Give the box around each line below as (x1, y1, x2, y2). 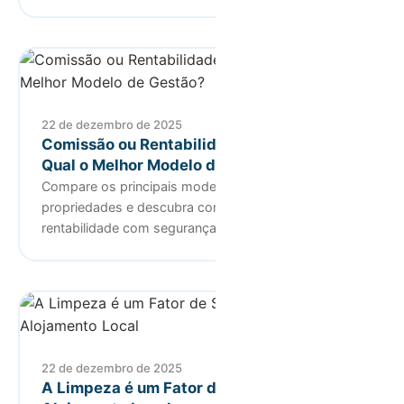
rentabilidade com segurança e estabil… (41, 219, 281, 235)
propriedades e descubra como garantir (41, 198, 282, 215)
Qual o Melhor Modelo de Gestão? (41, 155, 289, 174)
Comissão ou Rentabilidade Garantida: (41, 134, 327, 153)
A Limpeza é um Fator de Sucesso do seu (41, 378, 344, 397)
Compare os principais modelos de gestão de (41, 178, 318, 194)
